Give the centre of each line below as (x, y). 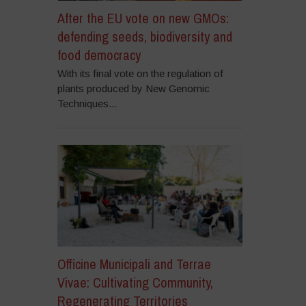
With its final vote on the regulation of (140, 73)
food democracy (99, 55)
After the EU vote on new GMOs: (143, 18)
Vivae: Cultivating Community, (135, 283)
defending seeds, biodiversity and (144, 36)
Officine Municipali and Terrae (134, 264)
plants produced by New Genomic (133, 88)
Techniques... (87, 103)
